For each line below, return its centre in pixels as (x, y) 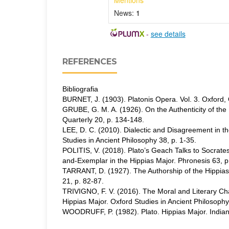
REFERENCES (90, 62)
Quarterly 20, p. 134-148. (103, 120)
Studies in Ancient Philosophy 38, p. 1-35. (129, 140)
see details (168, 34)
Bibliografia (80, 89)
